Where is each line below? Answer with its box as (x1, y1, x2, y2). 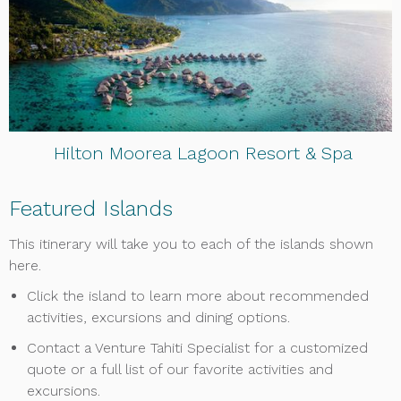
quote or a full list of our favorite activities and (27, 361, 333, 378)
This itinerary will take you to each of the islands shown (9, 235, 373, 252)
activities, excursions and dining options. (27, 309, 290, 326)
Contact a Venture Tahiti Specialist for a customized (27, 339, 368, 356)
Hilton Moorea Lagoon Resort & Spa (53, 142, 353, 164)
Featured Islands (9, 196, 173, 221)
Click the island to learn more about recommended (27, 287, 369, 304)
